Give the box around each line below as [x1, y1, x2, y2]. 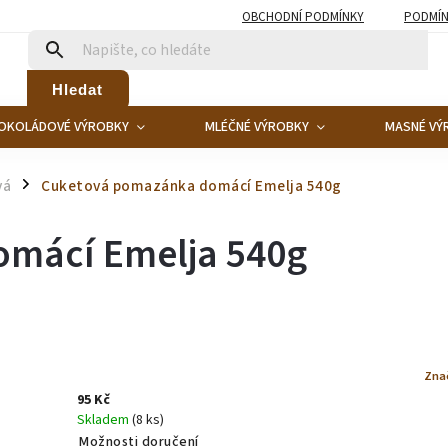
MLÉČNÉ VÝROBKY [205, 117, 309, 137]
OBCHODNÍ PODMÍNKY [242, 7, 364, 26]
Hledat [52, 80, 104, 98]
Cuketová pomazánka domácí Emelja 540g [41, 175, 342, 197]
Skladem [77, 410, 132, 430]
